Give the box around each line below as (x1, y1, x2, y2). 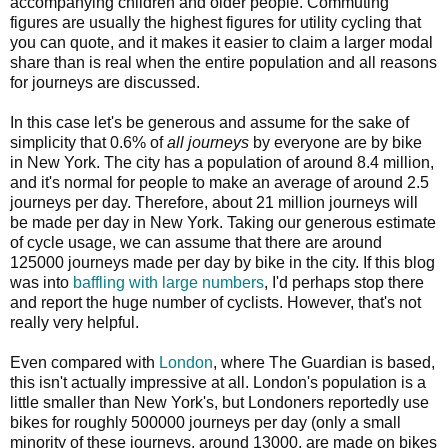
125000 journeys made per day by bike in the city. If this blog (10, 253, 435, 271)
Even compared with (10, 353, 159, 371)
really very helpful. (10, 313, 139, 331)
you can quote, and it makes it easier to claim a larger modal (10, 33, 433, 51)
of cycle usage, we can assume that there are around (10, 233, 382, 251)
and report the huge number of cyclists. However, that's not (10, 293, 421, 311)
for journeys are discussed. (10, 73, 200, 91)
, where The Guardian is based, (213, 353, 435, 371)
